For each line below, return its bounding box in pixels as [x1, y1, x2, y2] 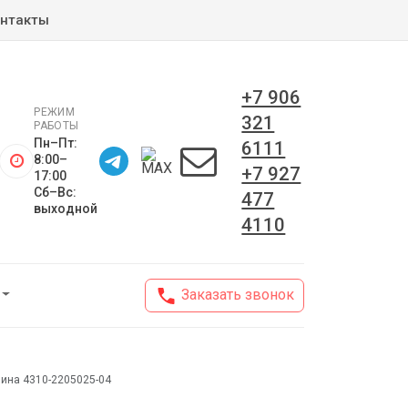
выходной [34, 201, 98, 216]
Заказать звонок [178, 286, 294, 304]
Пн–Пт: [34, 136, 78, 150]
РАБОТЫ [34, 119, 79, 132]
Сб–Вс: [34, 185, 77, 199]
